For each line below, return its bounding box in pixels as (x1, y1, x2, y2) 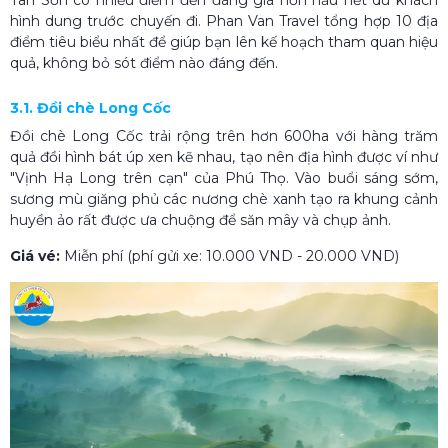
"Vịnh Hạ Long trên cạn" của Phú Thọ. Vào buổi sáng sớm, (10, 168, 438, 187)
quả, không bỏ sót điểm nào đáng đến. (10, 53, 278, 72)
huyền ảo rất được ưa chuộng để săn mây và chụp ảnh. (10, 210, 391, 229)
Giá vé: (10, 246, 60, 265)
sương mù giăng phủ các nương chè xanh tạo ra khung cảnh (10, 189, 438, 208)
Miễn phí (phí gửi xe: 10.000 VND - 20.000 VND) (60, 246, 399, 265)
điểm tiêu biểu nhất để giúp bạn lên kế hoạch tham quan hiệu (10, 32, 438, 51)
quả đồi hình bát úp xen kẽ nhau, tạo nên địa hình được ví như (10, 147, 438, 166)
